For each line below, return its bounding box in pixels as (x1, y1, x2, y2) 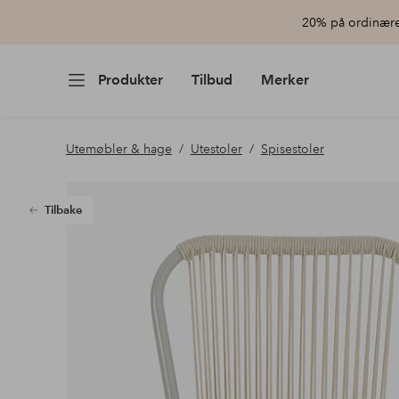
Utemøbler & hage (65, 141, 172, 157)
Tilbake (44, 203, 82, 217)
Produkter (97, 71, 163, 88)
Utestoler (190, 141, 242, 157)
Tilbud (191, 71, 232, 88)
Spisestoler (260, 141, 324, 157)
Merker (260, 71, 309, 88)
